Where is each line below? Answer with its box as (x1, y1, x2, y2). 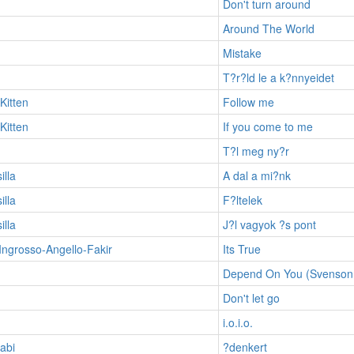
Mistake (222, 44, 262, 61)
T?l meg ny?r (222, 142, 289, 159)
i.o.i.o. (222, 314, 253, 330)
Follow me (222, 93, 274, 110)
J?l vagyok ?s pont (222, 216, 316, 232)
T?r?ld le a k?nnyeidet (222, 69, 334, 85)
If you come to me (222, 118, 313, 134)
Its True (222, 240, 261, 257)
